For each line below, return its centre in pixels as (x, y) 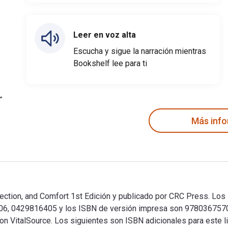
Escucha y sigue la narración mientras (140, 51)
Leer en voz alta (105, 35)
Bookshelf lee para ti (110, 63)
